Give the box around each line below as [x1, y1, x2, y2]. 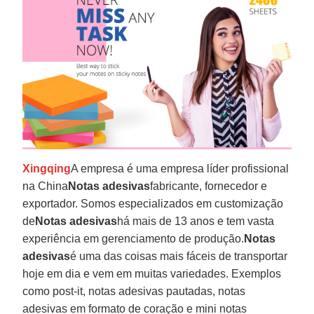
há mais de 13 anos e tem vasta [117, 214, 275, 227]
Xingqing [22, 162, 71, 175]
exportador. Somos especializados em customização [22, 197, 284, 210]
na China [22, 179, 69, 192]
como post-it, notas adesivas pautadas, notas [22, 285, 246, 297]
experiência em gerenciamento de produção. [22, 232, 245, 245]
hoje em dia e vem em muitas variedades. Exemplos [22, 267, 282, 280]
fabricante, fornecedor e [150, 179, 268, 192]
